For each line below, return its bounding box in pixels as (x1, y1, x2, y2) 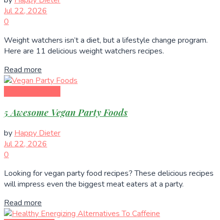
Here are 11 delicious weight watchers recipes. (4, 46, 164, 57)
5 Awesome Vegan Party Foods (4, 106, 128, 118)
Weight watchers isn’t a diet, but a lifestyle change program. (4, 35, 208, 46)
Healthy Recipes (4, 86, 60, 97)
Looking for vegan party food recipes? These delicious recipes (4, 167, 214, 179)
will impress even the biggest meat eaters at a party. (4, 178, 184, 190)
